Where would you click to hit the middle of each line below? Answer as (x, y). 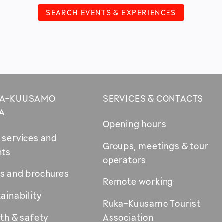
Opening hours (135, 124)
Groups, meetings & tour (156, 146)
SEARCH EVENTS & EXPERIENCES (111, 13)
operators (125, 160)
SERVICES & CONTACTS (153, 98)
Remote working (138, 182)
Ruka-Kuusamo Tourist (152, 203)
